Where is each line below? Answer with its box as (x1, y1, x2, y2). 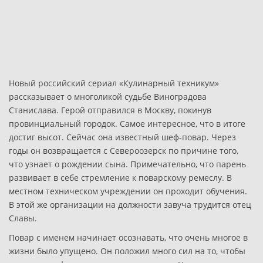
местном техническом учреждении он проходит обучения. (9, 186, 247, 197)
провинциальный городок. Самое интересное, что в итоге (9, 118, 245, 129)
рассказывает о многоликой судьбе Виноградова (9, 91, 207, 102)
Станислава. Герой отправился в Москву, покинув (9, 104, 211, 116)
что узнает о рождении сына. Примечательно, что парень (9, 159, 246, 170)
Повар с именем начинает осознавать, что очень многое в (9, 232, 248, 243)
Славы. (9, 213, 37, 224)
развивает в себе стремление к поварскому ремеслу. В (9, 172, 232, 183)
